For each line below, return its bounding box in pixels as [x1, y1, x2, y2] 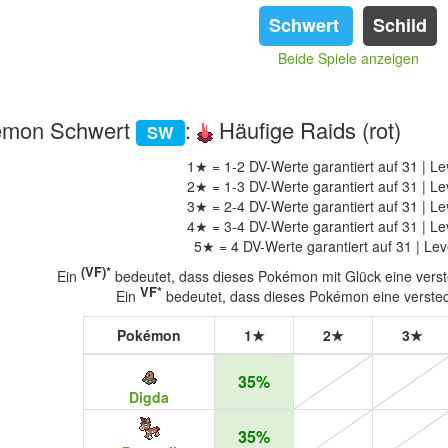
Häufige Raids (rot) [213, 114, 402, 145]
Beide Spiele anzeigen [277, 48, 419, 68]
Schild [373, 12, 428, 38]
